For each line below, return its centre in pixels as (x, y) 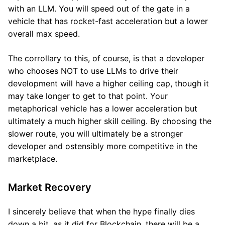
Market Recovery (50, 187)
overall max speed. (44, 34)
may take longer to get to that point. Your (88, 96)
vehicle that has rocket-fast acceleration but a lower (108, 21)
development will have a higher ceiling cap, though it (108, 83)
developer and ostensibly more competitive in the (103, 146)
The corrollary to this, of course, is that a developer (106, 58)
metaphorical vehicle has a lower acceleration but (103, 108)
